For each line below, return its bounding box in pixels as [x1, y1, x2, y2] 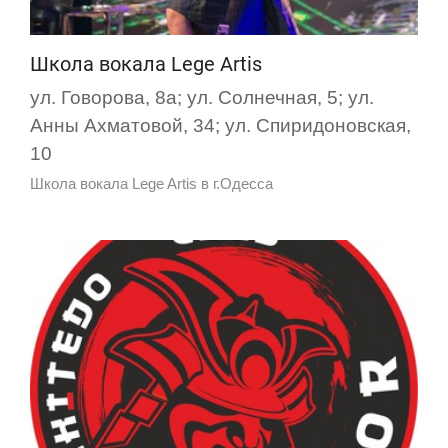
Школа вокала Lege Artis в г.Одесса [30, 175, 273, 193]
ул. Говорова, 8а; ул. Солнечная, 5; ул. [30, 87, 374, 109]
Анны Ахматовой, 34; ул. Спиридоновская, [30, 115, 411, 137]
